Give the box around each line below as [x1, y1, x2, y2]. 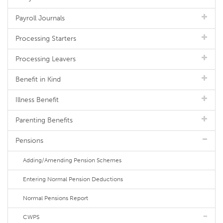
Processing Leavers [15, 55, 76, 63]
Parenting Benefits [15, 116, 73, 124]
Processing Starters [15, 34, 76, 43]
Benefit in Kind [15, 75, 61, 84]
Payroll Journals [15, 14, 65, 22]
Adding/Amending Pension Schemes [23, 157, 121, 164]
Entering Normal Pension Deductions [23, 176, 123, 183]
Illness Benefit [15, 96, 59, 104]
